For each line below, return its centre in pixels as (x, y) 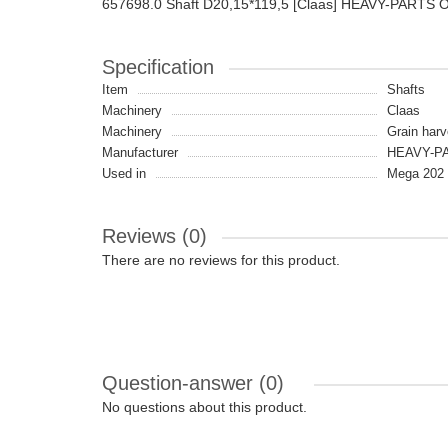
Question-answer (180, 383)
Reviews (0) (154, 236)
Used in (124, 173)
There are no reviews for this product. (221, 260)
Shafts (406, 89)
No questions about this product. (204, 407)
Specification (158, 67)
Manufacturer (140, 152)
